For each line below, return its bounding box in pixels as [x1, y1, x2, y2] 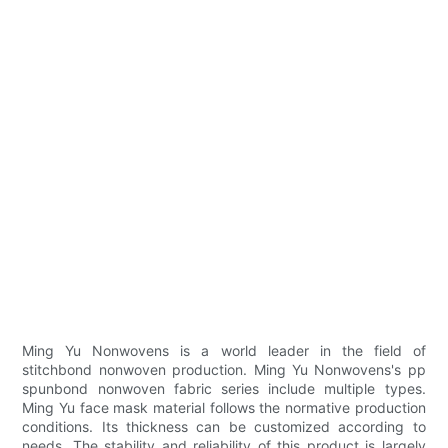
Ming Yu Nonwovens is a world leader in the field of [22, 342, 426, 360]
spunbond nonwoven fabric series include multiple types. [22, 380, 426, 398]
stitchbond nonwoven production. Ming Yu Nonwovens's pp [22, 361, 426, 379]
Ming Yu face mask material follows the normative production [22, 399, 426, 417]
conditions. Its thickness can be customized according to [22, 418, 426, 436]
